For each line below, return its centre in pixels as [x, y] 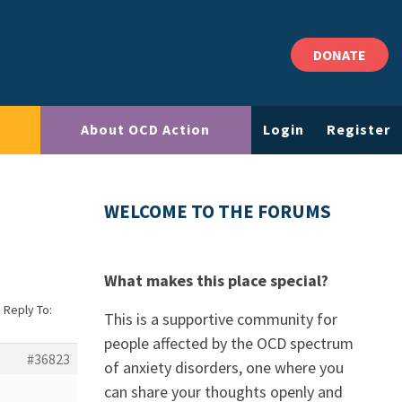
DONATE [340, 55]
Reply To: [28, 310]
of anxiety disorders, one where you [224, 367]
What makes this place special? [216, 280]
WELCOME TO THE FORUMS [218, 212]
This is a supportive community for [221, 319]
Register [359, 130]
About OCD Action [146, 130]
